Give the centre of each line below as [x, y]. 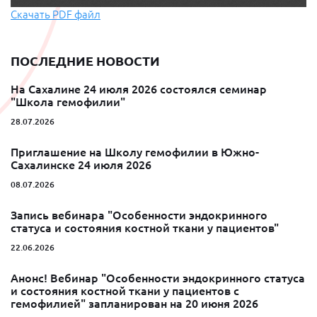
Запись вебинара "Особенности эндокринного [139, 215]
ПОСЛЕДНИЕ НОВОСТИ [85, 61]
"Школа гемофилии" [68, 102]
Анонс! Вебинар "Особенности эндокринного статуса [158, 278]
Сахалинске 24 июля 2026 [81, 165]
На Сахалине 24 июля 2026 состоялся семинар [139, 90]
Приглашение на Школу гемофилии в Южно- [135, 152]
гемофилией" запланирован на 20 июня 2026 [134, 304]
